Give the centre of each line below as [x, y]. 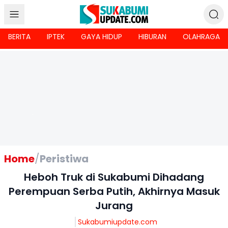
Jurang [114, 206]
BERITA [19, 37]
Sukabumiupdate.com [118, 222]
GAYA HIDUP [102, 37]
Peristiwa [64, 159]
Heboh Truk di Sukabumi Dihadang [114, 177]
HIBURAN [152, 37]
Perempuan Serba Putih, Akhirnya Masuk [114, 191]
